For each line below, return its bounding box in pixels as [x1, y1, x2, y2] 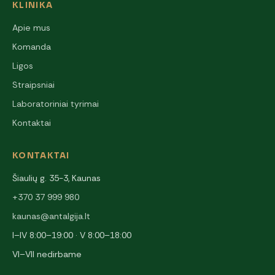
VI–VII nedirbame [12, 248, 82, 260]
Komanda [12, 41, 51, 52]
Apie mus [12, 21, 50, 33]
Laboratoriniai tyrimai [12, 98, 99, 109]
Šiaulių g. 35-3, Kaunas [12, 172, 101, 184]
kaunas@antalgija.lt [12, 210, 90, 222]
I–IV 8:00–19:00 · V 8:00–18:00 [12, 229, 131, 241]
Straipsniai [12, 79, 55, 90]
